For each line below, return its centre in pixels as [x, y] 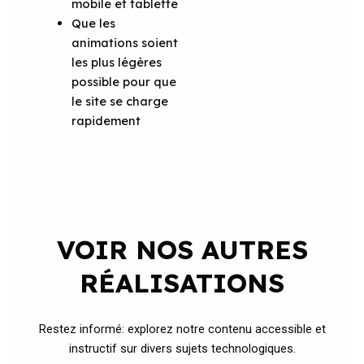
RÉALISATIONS [182, 282]
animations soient [125, 42]
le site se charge [120, 101]
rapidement [106, 120]
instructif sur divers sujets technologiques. [182, 348]
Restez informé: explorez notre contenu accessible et [182, 329]
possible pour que [124, 81]
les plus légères [117, 62]
